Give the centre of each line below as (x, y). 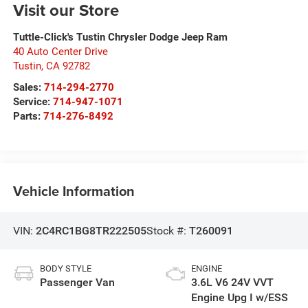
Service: (33, 101)
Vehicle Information (74, 191)
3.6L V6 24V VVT (232, 283)
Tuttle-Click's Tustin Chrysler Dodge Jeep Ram (120, 37)
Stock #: (167, 230)
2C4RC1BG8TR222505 (91, 230)
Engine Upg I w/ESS (240, 298)
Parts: (28, 116)
